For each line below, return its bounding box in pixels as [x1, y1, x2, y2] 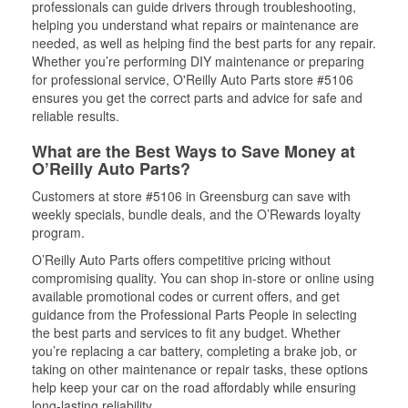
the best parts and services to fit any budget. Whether [32, 323, 341, 342]
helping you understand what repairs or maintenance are [32, 15, 359, 34]
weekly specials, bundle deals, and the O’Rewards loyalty [32, 205, 361, 223]
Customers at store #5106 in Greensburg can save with [32, 187, 351, 205]
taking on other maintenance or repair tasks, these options [32, 360, 368, 378]
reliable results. [32, 107, 119, 125]
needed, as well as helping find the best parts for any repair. [32, 34, 376, 52]
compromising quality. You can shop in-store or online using [32, 269, 374, 287]
